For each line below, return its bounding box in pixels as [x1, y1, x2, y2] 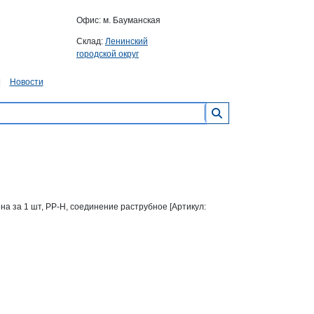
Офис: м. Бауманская [76, 15, 161, 25]
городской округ [76, 49, 139, 59]
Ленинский [105, 36, 148, 46]
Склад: [76, 36, 105, 46]
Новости [9, 77, 43, 87]
